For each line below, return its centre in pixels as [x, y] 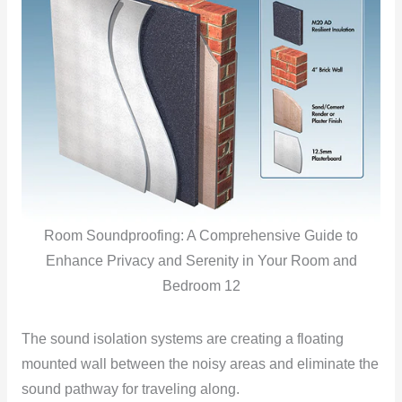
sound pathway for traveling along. [130, 389]
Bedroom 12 [201, 286]
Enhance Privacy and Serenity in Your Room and [201, 261]
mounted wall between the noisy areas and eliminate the [200, 364]
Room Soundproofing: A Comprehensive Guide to [201, 236]
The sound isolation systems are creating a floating [182, 339]
